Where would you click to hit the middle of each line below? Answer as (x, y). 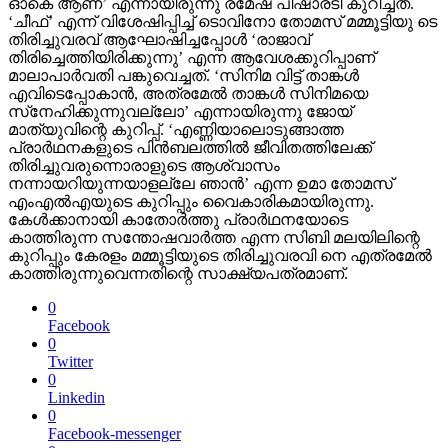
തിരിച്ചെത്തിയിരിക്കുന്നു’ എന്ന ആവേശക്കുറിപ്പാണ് (191, 57)
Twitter (70, 361)
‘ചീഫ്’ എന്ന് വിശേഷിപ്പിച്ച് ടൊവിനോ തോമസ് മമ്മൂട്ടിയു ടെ (222, 21)
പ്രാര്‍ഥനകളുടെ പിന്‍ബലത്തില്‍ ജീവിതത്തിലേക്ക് (190, 147)
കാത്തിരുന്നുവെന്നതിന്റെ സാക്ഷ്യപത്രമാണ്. (178, 273)
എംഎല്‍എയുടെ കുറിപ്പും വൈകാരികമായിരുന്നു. (191, 201)
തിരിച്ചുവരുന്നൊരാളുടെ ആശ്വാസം (144, 165)
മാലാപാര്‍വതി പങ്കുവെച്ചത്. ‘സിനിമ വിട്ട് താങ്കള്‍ (183, 75)
